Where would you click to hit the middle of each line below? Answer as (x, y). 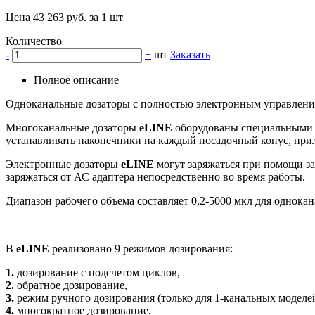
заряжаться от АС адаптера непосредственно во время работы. (155, 177)
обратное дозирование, (71, 285)
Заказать (190, 55)
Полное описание (76, 80)
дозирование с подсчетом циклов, (97, 273)
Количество (34, 41)
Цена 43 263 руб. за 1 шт (64, 18)
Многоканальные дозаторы (72, 128)
